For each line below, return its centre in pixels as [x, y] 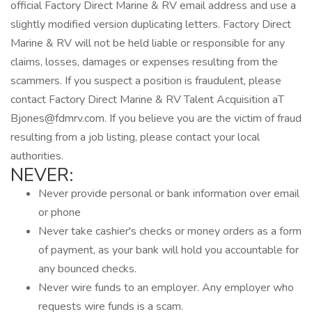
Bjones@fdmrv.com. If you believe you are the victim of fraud [156, 118]
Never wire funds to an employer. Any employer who [166, 288]
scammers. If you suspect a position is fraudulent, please [146, 81]
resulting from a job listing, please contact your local [135, 137]
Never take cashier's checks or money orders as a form [170, 231]
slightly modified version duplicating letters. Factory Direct [151, 24]
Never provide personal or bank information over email [169, 194]
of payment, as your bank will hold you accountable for [169, 250]
